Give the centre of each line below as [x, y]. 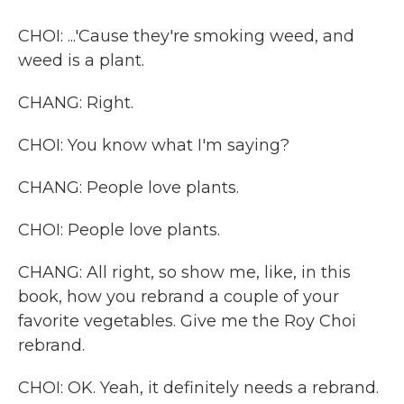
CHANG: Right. [76, 103]
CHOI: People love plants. [119, 230]
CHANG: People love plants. [129, 188]
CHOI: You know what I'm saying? [154, 145]
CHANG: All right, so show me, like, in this [184, 272]
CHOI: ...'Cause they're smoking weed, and [186, 36]
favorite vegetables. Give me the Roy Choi [187, 321]
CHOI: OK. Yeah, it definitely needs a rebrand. [198, 388]
